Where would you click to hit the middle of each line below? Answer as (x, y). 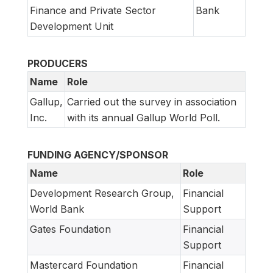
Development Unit (72, 26)
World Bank (57, 209)
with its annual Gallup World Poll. (144, 117)
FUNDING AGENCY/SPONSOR (98, 154)
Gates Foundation (70, 229)
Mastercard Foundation (84, 265)
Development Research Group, (102, 193)
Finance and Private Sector (93, 10)
